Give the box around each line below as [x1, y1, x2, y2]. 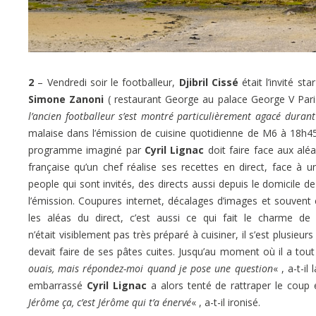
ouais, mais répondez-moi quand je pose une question [28, 261, 273, 275]
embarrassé [28, 278, 87, 292]
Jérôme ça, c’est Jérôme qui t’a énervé [28, 295, 191, 309]
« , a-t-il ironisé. [191, 295, 260, 309]
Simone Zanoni [28, 92, 108, 106]
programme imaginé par [28, 142, 145, 157]
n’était [28, 227, 59, 241]
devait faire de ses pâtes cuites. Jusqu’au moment [28, 244, 263, 258]
